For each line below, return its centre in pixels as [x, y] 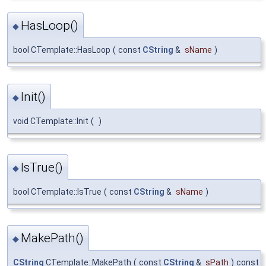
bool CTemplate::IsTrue [57, 192]
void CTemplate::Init [51, 121]
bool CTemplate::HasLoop [62, 50]
